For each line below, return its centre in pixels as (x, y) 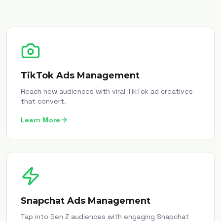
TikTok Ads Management (80, 75)
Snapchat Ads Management (86, 201)
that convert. (44, 101)
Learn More (41, 120)
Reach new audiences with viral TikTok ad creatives (107, 91)
